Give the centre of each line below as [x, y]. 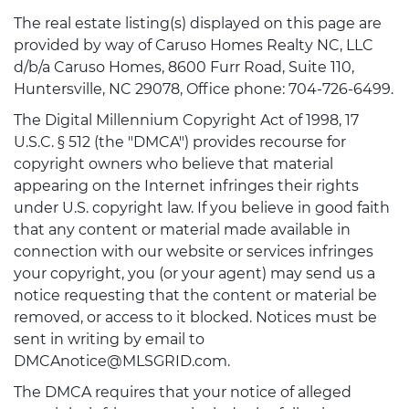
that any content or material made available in [182, 230]
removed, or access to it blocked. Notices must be [195, 318]
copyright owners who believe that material [173, 164]
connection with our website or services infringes [194, 252]
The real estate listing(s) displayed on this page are [198, 24]
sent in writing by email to [109, 340]
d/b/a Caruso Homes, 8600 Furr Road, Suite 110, [184, 68]
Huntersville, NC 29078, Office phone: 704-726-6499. [204, 89]
